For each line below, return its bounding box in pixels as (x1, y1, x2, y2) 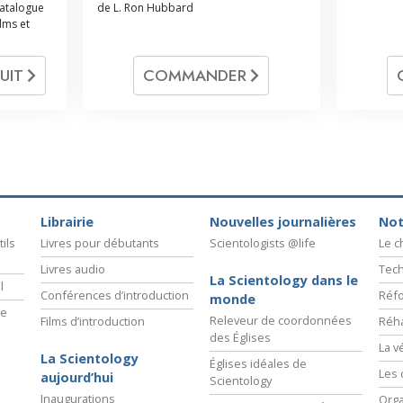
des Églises (210, 328, 271, 345)
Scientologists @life (210, 234, 316, 251)
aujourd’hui (40, 368, 113, 386)
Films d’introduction (40, 312, 145, 329)
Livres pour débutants (40, 234, 159, 251)
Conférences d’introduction (40, 286, 189, 303)
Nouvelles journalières (210, 212, 356, 230)
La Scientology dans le (210, 271, 358, 289)
